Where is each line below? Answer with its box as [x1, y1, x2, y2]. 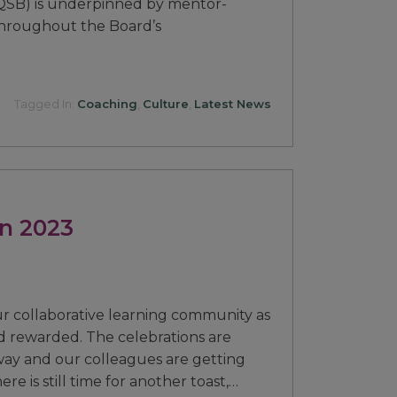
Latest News [193, 96, 271, 111]
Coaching [76, 96, 137, 111]
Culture [142, 96, 189, 111]
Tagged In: [13, 96, 77, 111]
